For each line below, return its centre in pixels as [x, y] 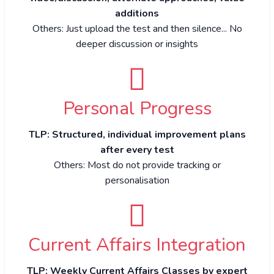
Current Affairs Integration [137, 245]
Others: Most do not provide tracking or [137, 165]
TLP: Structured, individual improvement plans [137, 134]
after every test [137, 150]
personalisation [137, 180]
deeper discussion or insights [137, 44]
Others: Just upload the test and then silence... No [137, 28]
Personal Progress [137, 108]
